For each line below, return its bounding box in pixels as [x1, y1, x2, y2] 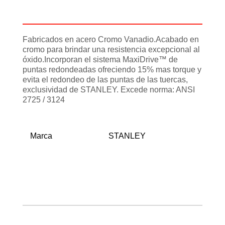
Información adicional [65, 7, 160, 19]
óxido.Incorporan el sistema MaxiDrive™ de [23, 55, 178, 64]
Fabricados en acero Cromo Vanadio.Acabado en [23, 35, 199, 44]
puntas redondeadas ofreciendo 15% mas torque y [23, 65, 201, 74]
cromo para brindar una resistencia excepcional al [23, 45, 200, 54]
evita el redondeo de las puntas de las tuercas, [23, 75, 188, 84]
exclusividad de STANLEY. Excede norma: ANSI [23, 85, 195, 94]
